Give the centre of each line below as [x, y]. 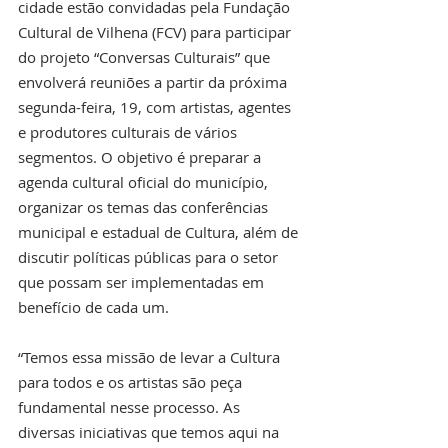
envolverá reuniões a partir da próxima [154, 82]
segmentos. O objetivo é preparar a [141, 157]
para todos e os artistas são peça [132, 382]
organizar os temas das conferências [145, 207]
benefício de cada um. [93, 307]
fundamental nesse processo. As [131, 407]
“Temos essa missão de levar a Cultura [151, 357]
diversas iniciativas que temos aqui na [150, 432]
